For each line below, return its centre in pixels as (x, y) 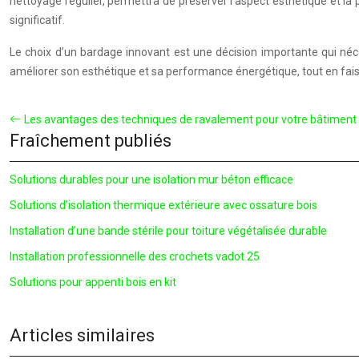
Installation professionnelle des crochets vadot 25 (135, 256)
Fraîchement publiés (91, 141)
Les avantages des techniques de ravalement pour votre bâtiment (190, 119)
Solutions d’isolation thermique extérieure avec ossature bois (163, 205)
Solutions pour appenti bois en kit (93, 282)
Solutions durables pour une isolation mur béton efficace (151, 179)
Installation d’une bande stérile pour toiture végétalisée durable (168, 231)
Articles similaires (82, 335)
